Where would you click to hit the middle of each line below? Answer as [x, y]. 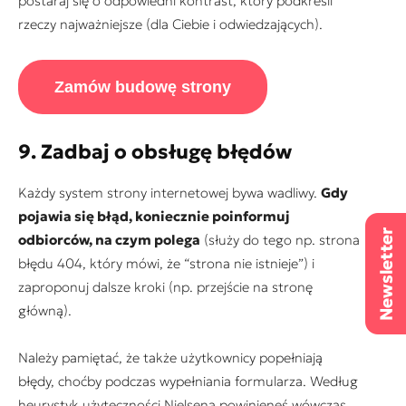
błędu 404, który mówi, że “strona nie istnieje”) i [166, 263]
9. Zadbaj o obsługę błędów [155, 151]
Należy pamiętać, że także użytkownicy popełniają [170, 357]
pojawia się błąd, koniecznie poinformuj [154, 216]
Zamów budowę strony [143, 87]
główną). [45, 310]
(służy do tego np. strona [280, 239]
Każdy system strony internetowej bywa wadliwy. [169, 192]
